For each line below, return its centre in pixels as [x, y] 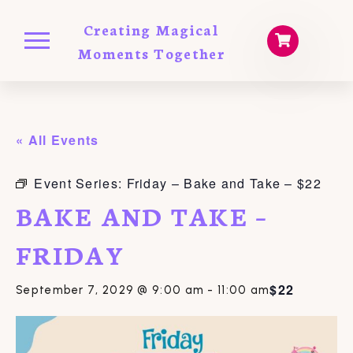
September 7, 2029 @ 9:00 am [110, 290]
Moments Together [151, 52]
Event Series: [80, 184]
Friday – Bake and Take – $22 [224, 184]
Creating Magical [151, 29]
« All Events [58, 140]
